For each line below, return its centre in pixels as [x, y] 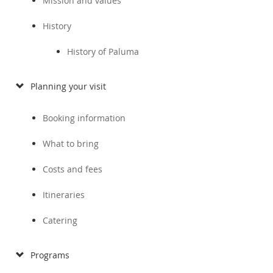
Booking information [84, 118]
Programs [50, 255]
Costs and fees [73, 169]
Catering [60, 220]
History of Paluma [103, 51]
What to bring [71, 144]
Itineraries [64, 195]
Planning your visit [68, 86]
